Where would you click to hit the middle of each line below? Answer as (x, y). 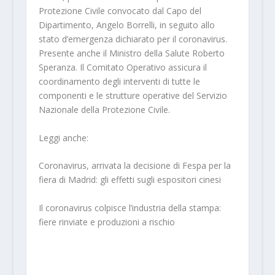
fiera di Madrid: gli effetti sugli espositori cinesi (130, 180)
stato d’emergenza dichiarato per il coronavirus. (133, 39)
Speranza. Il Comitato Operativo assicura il (122, 68)
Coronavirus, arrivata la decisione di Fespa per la (134, 166)
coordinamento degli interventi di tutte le (119, 82)
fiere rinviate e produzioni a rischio (107, 222)
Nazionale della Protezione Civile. (104, 110)
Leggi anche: (63, 137)
